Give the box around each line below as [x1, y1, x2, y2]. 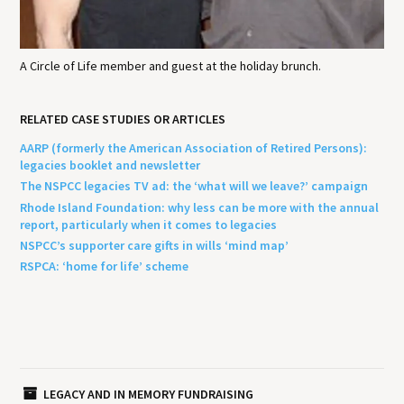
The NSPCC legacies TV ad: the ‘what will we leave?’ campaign [20, 178, 369, 195]
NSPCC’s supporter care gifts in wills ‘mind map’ [20, 236, 289, 253]
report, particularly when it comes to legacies [20, 216, 278, 233]
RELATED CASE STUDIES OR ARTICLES [20, 110, 226, 127]
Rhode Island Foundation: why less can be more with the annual [20, 198, 380, 216]
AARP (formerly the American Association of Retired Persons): [20, 140, 368, 157]
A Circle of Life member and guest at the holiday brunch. [20, 57, 322, 74]
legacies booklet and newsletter [20, 157, 201, 174]
